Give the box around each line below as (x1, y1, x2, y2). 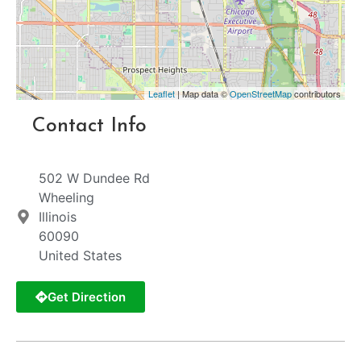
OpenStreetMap (230, 87, 292, 101)
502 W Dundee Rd (38, 170, 150, 187)
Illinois (38, 209, 77, 226)
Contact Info (32, 116, 147, 137)
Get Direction (48, 289, 126, 305)
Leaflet (148, 87, 175, 101)
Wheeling (38, 189, 94, 206)
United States (38, 247, 122, 264)
